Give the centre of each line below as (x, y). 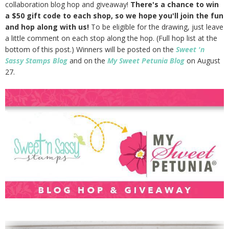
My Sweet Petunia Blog (146, 60)
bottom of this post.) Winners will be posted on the (90, 49)
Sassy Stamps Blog (36, 60)
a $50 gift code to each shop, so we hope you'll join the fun (114, 15)
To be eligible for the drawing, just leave (156, 27)
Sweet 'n (190, 49)
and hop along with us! (47, 27)
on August (202, 60)
